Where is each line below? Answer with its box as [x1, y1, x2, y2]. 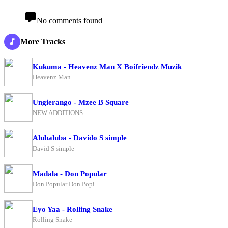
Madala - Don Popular [33, 169, 107, 178]
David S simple [33, 144, 74, 152]
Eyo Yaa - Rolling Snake [33, 205, 112, 213]
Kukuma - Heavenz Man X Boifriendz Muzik [33, 62, 182, 71]
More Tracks [20, 37, 65, 46]
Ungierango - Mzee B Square [33, 98, 129, 106]
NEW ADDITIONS [33, 108, 83, 117]
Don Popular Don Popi [33, 180, 95, 188]
